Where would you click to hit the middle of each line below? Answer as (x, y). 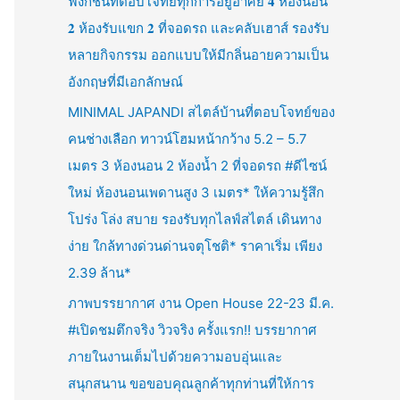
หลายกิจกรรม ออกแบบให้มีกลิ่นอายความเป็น (198, 55)
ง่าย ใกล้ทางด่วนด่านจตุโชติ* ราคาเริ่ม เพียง (195, 246)
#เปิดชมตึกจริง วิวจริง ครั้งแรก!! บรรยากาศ (192, 329)
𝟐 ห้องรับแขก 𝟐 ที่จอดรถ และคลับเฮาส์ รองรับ (199, 28)
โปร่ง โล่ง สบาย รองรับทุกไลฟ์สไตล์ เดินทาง (195, 219)
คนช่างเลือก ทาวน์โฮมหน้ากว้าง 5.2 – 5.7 (187, 138)
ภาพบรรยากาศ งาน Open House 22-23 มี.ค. (201, 303)
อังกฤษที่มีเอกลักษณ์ (125, 82)
